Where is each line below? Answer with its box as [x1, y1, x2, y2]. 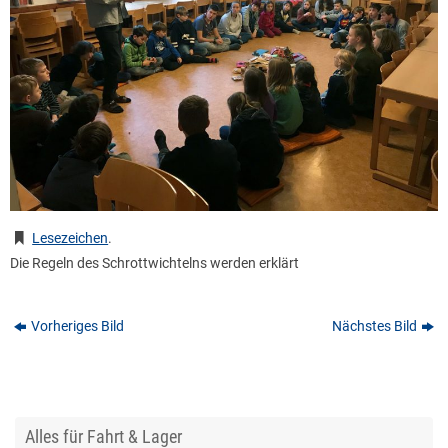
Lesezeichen [32, 229, 109, 246]
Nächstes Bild [331, 317, 417, 334]
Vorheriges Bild [31, 317, 125, 334]
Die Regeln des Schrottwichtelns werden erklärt [10, 254, 299, 271]
